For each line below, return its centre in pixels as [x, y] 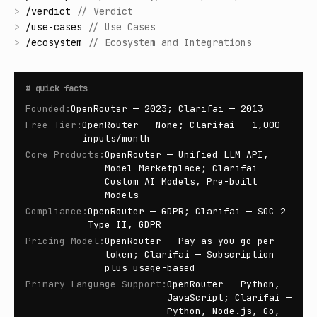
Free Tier [51, 125]
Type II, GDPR [125, 225]
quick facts [61, 88]
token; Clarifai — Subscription [190, 254]
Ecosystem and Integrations [178, 42]
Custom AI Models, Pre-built [181, 181]
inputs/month [116, 138]
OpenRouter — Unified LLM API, [187, 155]
